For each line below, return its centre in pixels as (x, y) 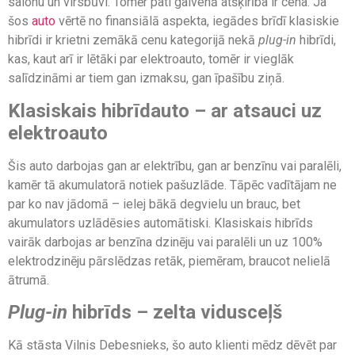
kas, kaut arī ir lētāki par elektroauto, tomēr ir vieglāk (151, 59)
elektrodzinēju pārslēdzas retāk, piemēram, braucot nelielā (169, 261)
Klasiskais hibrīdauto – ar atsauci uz (165, 111)
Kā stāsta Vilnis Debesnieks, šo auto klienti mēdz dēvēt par (172, 345)
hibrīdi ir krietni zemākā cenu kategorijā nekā (133, 40)
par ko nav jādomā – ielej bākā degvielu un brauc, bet (154, 204)
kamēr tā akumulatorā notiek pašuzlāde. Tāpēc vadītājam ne (172, 185)
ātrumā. (29, 280)
